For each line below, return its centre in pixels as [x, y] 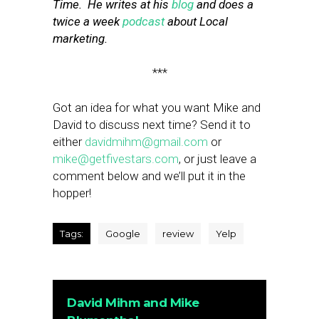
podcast [143, 21]
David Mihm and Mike [133, 303]
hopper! [72, 193]
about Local [196, 21]
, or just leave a [218, 159]
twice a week [88, 21]
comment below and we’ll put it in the [149, 176]
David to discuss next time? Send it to [152, 125]
